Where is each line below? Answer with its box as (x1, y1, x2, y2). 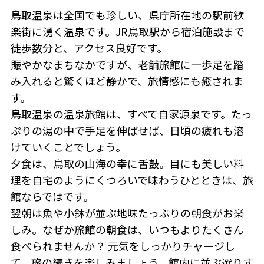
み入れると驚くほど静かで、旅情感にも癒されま (10, 73, 243, 89)
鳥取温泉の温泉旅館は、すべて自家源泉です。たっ (10, 106, 252, 122)
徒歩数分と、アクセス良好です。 (10, 40, 167, 56)
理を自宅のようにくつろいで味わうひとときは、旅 (10, 172, 253, 188)
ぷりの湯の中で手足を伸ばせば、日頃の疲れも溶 (10, 123, 244, 138)
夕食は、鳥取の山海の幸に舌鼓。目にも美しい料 (10, 156, 244, 171)
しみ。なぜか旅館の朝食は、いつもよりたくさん (10, 222, 244, 237)
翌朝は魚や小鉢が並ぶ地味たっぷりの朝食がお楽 (10, 205, 244, 221)
